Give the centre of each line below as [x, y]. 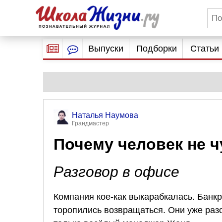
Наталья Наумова [105, 115]
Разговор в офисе [116, 171]
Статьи [204, 49]
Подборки [157, 49]
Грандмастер [90, 123]
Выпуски [106, 49]
